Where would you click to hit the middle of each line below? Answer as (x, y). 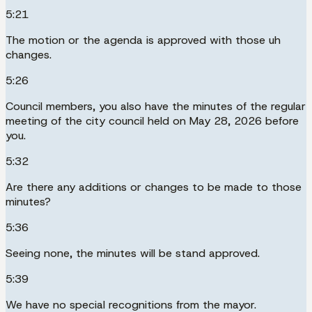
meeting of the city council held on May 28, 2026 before (152, 120)
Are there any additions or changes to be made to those (154, 187)
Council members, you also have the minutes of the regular (156, 106)
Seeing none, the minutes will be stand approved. (133, 253)
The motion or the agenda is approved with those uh (143, 40)
